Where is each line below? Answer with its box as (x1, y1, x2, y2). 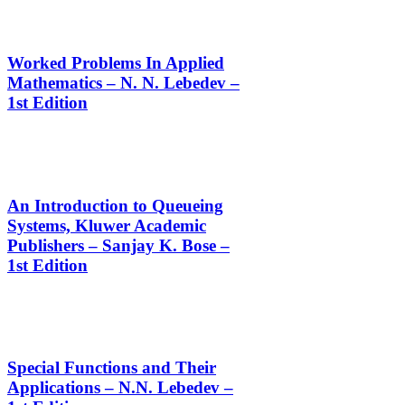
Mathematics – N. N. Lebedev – (7, 73, 240, 93)
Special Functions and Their (7, 358, 216, 378)
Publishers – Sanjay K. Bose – (7, 235, 230, 255)
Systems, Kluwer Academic (7, 215, 206, 235)
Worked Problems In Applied (7, 53, 224, 73)
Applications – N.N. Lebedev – (7, 378, 233, 398)
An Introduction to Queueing (7, 195, 223, 215)
